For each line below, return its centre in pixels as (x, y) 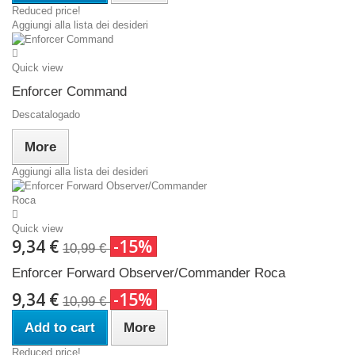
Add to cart (60, 327)
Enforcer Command (69, 91)
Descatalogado (46, 114)
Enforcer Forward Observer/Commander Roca (149, 273)
